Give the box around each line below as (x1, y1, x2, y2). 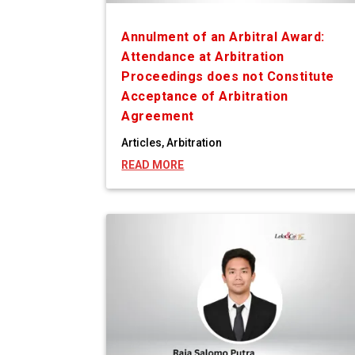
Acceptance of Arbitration (121, 89, 288, 105)
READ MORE (121, 158, 185, 172)
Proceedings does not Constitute (121, 69, 334, 85)
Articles (121, 136, 162, 150)
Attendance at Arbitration (121, 49, 284, 65)
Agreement (121, 109, 194, 124)
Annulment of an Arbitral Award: (121, 29, 325, 45)
